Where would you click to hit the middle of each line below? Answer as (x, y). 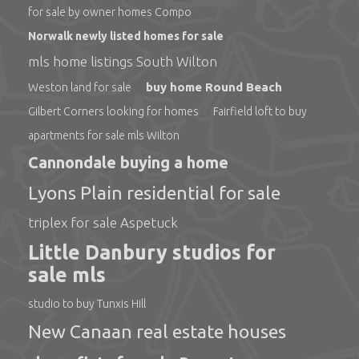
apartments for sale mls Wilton (104, 135)
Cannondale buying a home (128, 162)
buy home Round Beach (214, 87)
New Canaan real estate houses (157, 331)
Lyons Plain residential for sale (154, 193)
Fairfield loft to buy (260, 111)
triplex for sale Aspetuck (103, 222)
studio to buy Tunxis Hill (87, 304)
